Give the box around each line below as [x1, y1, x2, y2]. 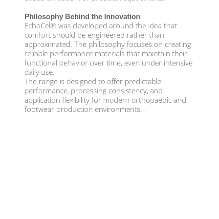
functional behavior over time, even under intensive [24, 57, 193, 67]
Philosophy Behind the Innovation [24, 12, 140, 21]
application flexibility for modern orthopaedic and [24, 94, 186, 105]
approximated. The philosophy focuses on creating [24, 39, 191, 49]
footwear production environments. [24, 104, 144, 114]
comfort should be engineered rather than [24, 29, 164, 40]
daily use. [24, 66, 55, 77]
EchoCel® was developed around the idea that [24, 20, 177, 30]
